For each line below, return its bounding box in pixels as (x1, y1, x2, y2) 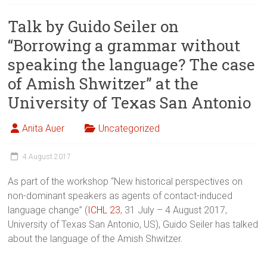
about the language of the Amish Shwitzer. (8, 233, 184, 245)
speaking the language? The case (8, 54, 256, 75)
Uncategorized (98, 123, 160, 135)
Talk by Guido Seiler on (8, 16, 179, 37)
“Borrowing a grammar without (8, 35, 241, 56)
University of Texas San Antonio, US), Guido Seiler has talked (8, 219, 259, 231)
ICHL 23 (88, 204, 121, 216)
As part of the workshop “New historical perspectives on (8, 176, 243, 188)
